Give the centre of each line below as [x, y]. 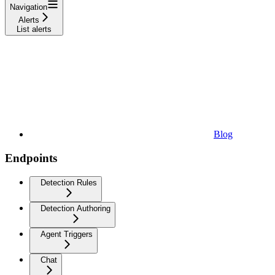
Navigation [29, 7]
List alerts [34, 29]
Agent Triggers [67, 234]
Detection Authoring [76, 209]
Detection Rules [69, 183]
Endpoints [31, 158]
